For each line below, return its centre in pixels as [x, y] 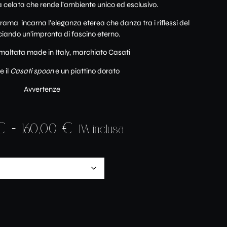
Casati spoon [33, 71]
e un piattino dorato [88, 71]
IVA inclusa [101, 130]
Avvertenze [42, 89]
